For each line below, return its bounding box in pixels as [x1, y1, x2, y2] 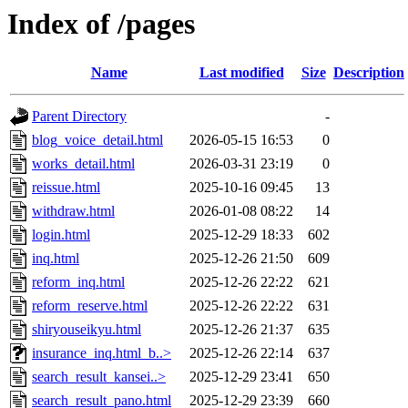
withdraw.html [32, 203, 115, 219]
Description [333, 65, 404, 81]
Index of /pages [7, 7, 195, 40]
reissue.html [32, 179, 100, 196]
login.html [32, 227, 90, 243]
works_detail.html [32, 156, 135, 172]
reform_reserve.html [32, 298, 148, 314]
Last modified [199, 65, 284, 81]
